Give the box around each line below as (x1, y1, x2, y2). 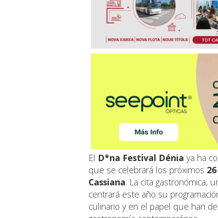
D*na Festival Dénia (98, 151, 184, 163)
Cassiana (89, 176, 126, 188)
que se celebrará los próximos (89, 163, 207, 176)
